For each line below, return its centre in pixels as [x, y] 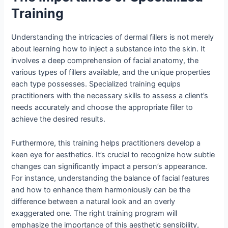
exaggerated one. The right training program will [94, 213]
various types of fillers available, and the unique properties [111, 73]
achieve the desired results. [59, 119]
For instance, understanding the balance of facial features [111, 178]
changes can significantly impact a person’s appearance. [109, 166]
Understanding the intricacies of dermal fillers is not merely [113, 37]
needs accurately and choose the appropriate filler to [102, 108]
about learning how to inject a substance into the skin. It [108, 49]
